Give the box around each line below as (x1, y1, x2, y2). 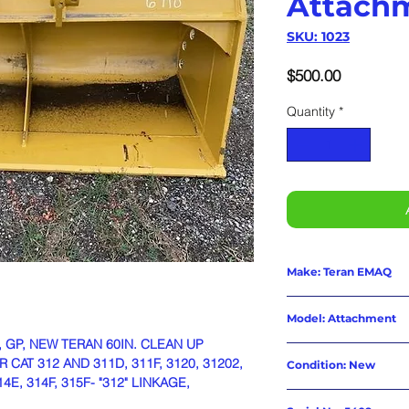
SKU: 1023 (287, 28, 350, 45)
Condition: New (287, 358, 375, 372)
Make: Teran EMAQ (287, 265, 392, 278)
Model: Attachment (287, 311, 396, 325)
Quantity (287, 103, 335, 120)
